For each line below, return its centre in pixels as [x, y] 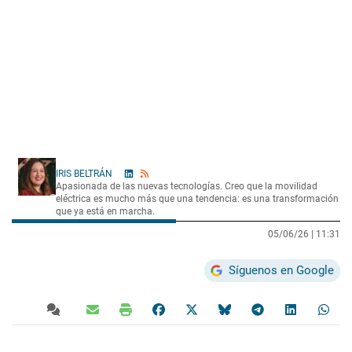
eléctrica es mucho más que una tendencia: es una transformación [197, 198]
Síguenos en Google [281, 270]
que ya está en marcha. [105, 211]
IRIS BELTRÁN [85, 173]
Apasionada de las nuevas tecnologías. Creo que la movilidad [187, 186]
